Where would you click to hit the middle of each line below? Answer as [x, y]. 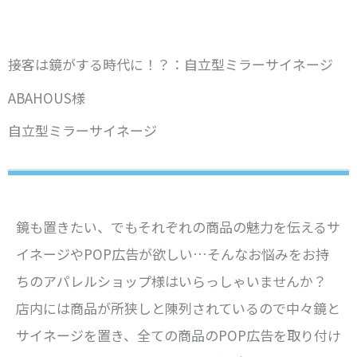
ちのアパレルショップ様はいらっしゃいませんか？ [171, 281]
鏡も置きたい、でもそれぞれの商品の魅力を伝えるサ [178, 227]
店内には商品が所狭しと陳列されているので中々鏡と [178, 308]
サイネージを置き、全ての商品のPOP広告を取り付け [178, 335]
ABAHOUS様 [47, 98]
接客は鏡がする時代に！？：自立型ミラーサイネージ [171, 65]
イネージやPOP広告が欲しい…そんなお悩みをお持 [173, 254]
